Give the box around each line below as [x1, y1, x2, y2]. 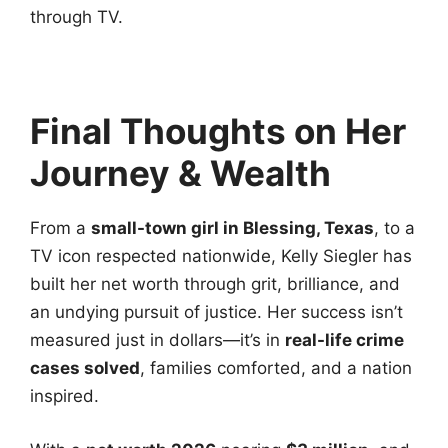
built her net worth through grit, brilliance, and [30, 274, 400, 295]
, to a [374, 218, 415, 239]
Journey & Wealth [30, 152, 331, 195]
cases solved [30, 358, 140, 379]
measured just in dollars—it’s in [30, 330, 285, 351]
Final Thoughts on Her [30, 110, 406, 153]
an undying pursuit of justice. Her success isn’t [30, 302, 403, 323]
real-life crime [285, 330, 404, 351]
